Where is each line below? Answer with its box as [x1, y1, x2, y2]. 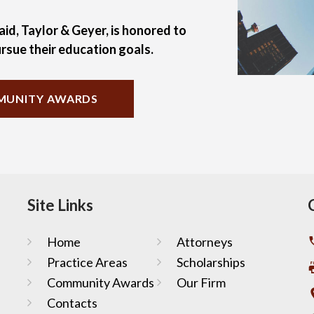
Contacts [46, 294, 97, 310]
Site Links [27, 195, 93, 214]
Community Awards [46, 274, 154, 290]
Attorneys [176, 233, 233, 250]
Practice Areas [46, 254, 128, 270]
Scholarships [176, 254, 245, 270]
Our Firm [176, 274, 226, 290]
